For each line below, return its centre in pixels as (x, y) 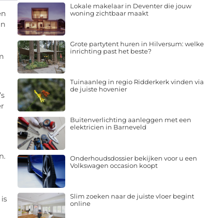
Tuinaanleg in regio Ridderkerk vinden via (137, 82)
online (80, 203)
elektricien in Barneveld (108, 127)
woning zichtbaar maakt (109, 13)
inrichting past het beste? (110, 51)
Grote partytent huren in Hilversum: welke (137, 44)
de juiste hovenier (98, 89)
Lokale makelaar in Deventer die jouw (130, 6)
